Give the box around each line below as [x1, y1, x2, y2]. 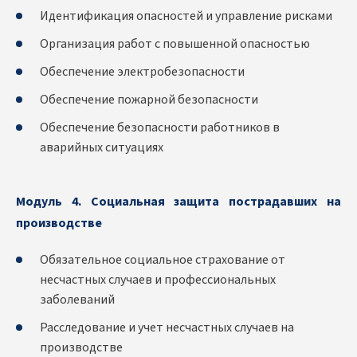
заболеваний [40, 291, 115, 309]
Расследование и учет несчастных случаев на [40, 319, 294, 337]
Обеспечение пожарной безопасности [40, 91, 258, 109]
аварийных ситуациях [40, 139, 163, 157]
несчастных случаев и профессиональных [40, 271, 276, 289]
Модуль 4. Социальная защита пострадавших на [16, 193, 341, 211]
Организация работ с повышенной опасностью [40, 35, 310, 53]
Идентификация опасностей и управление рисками [40, 7, 332, 25]
